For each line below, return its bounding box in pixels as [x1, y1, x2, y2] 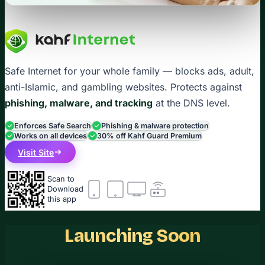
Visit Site [18, 147, 54, 157]
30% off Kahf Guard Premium [97, 131, 202, 141]
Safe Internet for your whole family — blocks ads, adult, [5, 65, 254, 77]
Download [47, 185, 83, 194]
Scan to [47, 174, 75, 184]
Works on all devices [14, 131, 87, 141]
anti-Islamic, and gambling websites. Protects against [5, 81, 242, 93]
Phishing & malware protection [101, 121, 209, 131]
